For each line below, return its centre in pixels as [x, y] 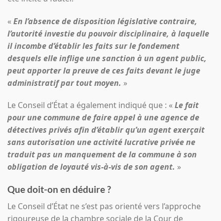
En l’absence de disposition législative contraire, [105, 21]
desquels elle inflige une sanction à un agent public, [107, 58]
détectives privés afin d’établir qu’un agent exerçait [106, 130]
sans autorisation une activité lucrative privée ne [101, 142]
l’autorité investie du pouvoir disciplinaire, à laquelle [108, 33]
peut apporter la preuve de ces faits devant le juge [104, 70]
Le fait [187, 105]
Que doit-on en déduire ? [59, 189]
